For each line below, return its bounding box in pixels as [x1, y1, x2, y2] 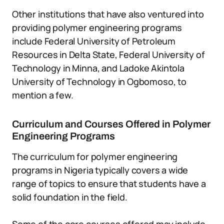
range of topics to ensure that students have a [12, 177, 206, 189]
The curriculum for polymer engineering [12, 150, 178, 162]
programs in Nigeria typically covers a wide [12, 164, 188, 176]
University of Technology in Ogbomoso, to [12, 75, 186, 87]
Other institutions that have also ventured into [12, 8, 204, 20]
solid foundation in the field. [12, 191, 127, 203]
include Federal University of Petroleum [12, 35, 175, 47]
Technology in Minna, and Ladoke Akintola [12, 62, 184, 74]
